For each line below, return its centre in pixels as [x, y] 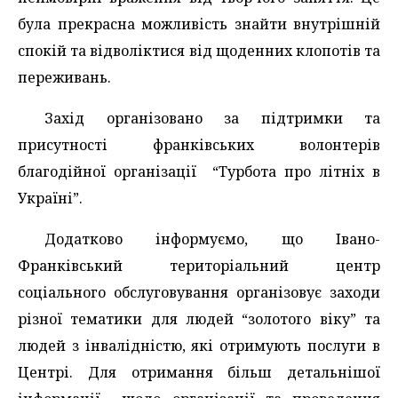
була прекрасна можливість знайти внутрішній [199, 24]
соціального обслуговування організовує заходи [199, 292]
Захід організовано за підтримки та [212, 118]
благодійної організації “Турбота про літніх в [199, 171]
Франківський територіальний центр [199, 265]
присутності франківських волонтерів [199, 144]
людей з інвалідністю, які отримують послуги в [199, 345]
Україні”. [50, 198]
